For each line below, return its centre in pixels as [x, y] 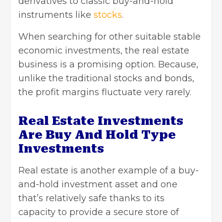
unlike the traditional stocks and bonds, [106, 79]
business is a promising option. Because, [108, 65]
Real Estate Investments [101, 121]
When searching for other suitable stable [110, 37]
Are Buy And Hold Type [97, 135]
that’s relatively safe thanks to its [91, 198]
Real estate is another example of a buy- [109, 171]
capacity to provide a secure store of [99, 212]
